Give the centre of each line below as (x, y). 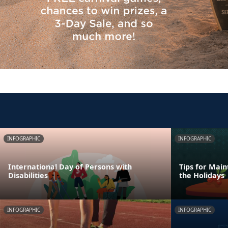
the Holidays (202, 176)
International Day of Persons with (70, 167)
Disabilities (28, 176)
